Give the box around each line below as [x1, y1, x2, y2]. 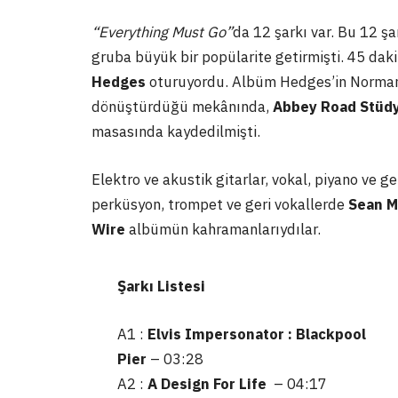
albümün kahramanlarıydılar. [129, 219, 321, 239]
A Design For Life [147, 373, 275, 394]
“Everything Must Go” [92, 22, 233, 43]
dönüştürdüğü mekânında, [92, 97, 273, 117]
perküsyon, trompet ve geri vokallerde [92, 194, 348, 214]
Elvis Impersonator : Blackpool [147, 323, 367, 344]
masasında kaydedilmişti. [92, 122, 260, 142]
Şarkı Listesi [117, 276, 206, 297]
